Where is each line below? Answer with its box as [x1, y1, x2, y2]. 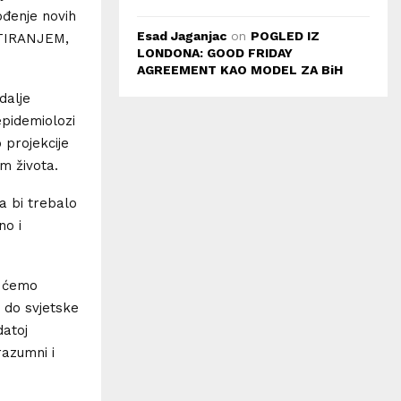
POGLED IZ [251, 29, 320, 43]
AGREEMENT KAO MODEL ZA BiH [137, 63, 343, 77]
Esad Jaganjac [137, 29, 226, 43]
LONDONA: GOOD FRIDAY [137, 46, 293, 60]
